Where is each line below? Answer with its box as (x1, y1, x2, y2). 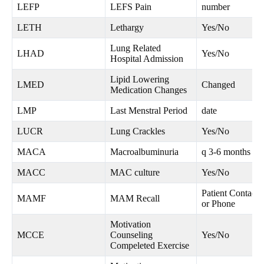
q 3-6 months (202, 147, 250, 157)
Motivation (110, 219, 151, 230)
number (202, 2, 230, 12)
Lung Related (110, 43, 161, 54)
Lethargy (110, 22, 144, 33)
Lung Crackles (110, 126, 165, 137)
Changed (202, 80, 235, 90)
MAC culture (110, 167, 160, 178)
